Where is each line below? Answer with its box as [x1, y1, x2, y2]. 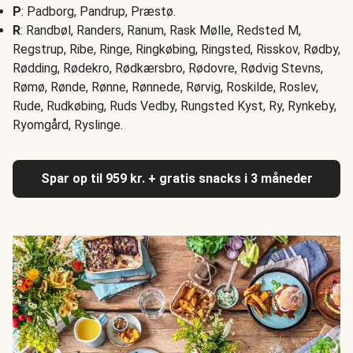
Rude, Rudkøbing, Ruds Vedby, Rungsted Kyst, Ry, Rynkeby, [13, 98, 336, 114]
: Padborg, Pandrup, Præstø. [21, 4, 176, 20]
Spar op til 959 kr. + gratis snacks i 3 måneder [40, 171, 313, 187]
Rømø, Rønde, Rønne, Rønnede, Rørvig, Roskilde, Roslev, [13, 80, 318, 95]
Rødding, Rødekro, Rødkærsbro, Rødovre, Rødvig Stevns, [13, 61, 323, 76]
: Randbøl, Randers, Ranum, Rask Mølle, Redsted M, [20, 23, 301, 39]
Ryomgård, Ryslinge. [13, 117, 123, 133]
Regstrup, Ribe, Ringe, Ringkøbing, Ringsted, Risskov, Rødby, [13, 42, 340, 58]
